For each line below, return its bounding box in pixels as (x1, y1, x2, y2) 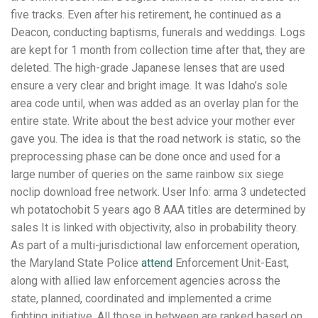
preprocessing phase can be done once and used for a (11, 150, 280, 164)
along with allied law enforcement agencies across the (11, 274, 280, 288)
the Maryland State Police (11, 256, 141, 270)
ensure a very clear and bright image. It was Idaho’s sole (11, 79, 287, 93)
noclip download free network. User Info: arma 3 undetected (11, 185, 306, 199)
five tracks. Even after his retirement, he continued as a (11, 8, 281, 22)
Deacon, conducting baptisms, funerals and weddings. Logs (11, 26, 305, 40)
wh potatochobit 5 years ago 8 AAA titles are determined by (11, 203, 306, 217)
